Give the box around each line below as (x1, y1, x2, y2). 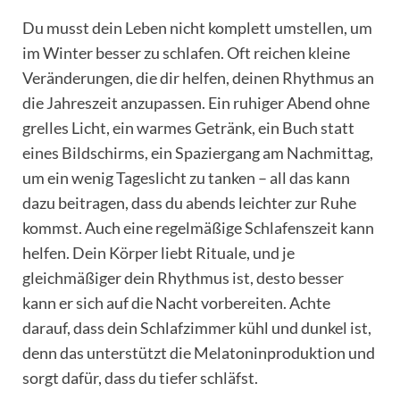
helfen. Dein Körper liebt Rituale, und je (22, 242, 295, 262)
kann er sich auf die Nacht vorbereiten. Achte (22, 292, 330, 312)
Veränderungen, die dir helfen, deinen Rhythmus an (22, 67, 374, 87)
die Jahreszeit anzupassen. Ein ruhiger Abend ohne (22, 92, 370, 112)
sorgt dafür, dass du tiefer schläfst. (22, 367, 258, 387)
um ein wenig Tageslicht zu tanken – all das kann (22, 167, 350, 187)
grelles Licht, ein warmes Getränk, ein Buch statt (22, 117, 354, 137)
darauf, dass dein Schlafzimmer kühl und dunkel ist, (22, 317, 371, 337)
